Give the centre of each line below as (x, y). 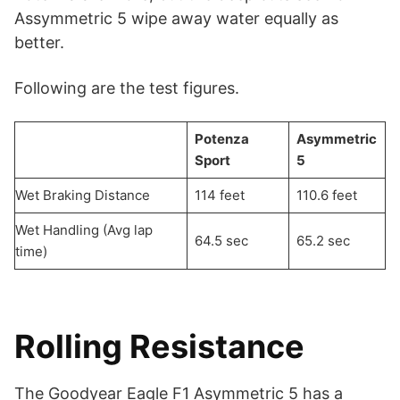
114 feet (219, 195)
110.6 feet (326, 195)
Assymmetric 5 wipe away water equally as (176, 18)
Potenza (221, 138)
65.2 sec (323, 240)
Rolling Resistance (159, 346)
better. (39, 42)
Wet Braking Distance (83, 195)
